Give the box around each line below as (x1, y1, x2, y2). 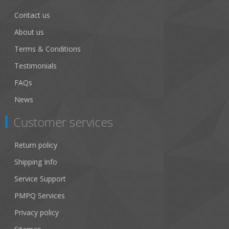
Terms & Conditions (14, 44, 81, 54)
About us (14, 27, 44, 37)
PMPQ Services (14, 191, 65, 200)
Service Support (14, 174, 66, 184)
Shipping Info (14, 157, 57, 167)
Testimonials (14, 61, 57, 71)
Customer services (13, 113, 113, 130)
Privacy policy (14, 208, 59, 217)
